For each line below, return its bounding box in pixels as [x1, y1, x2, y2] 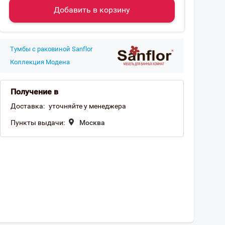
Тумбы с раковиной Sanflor [10, 45, 92, 53]
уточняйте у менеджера [49, 102, 126, 110]
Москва [79, 119, 105, 127]
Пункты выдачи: [11, 119, 65, 127]
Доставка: [11, 102, 45, 110]
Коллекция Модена [10, 58, 70, 66]
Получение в [11, 87, 58, 96]
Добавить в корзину [54, 5, 130, 15]
